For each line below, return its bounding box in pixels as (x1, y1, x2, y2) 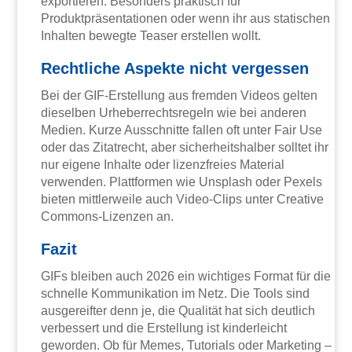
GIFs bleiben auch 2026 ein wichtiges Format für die (41, 269, 332, 284)
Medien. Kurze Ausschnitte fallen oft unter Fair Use (41, 123, 323, 137)
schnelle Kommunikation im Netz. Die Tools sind (41, 287, 310, 301)
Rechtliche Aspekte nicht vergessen (41, 60, 310, 78)
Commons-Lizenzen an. (41, 210, 174, 224)
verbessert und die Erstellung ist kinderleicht (41, 321, 288, 335)
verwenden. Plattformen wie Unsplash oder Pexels (41, 175, 323, 189)
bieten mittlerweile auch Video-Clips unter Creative (41, 192, 324, 207)
